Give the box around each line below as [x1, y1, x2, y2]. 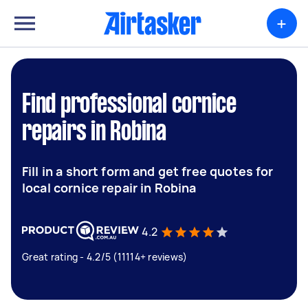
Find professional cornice [22, 93, 236, 118]
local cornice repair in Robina [22, 179, 197, 196]
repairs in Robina [22, 120, 166, 145]
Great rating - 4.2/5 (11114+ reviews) [22, 250, 188, 263]
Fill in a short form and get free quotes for [22, 163, 274, 179]
